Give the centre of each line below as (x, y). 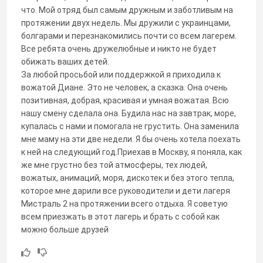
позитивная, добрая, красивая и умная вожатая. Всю (125, 100)
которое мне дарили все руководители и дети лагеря (126, 190)
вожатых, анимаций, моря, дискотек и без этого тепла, (128, 178)
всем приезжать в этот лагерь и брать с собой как (120, 216)
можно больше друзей (65, 229)
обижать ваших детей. (65, 61)
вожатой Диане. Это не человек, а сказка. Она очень (124, 87)
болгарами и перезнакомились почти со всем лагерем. (129, 36)
